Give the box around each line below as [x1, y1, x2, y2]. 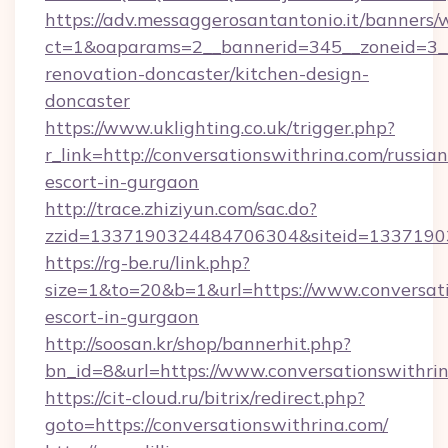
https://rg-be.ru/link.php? [45, 251, 250, 274]
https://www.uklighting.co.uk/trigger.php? [45, 116, 395, 139]
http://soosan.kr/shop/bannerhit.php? [45, 332, 351, 355]
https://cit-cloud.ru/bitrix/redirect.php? [45, 386, 365, 409]
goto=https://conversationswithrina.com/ [45, 413, 388, 436]
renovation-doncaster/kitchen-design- [45, 62, 369, 85]
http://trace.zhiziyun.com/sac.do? [45, 197, 317, 220]
